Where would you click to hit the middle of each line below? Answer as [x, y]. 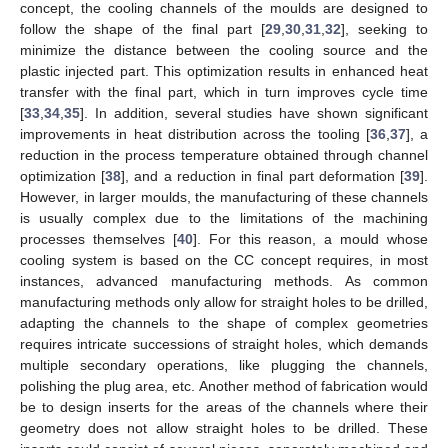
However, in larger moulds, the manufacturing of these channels [224, 196]
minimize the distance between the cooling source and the [224, 49]
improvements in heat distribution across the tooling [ [195, 133]
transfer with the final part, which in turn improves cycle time [224, 91]
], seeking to [384, 28]
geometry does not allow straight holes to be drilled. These [224, 427]
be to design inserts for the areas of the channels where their [224, 406]
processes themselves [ [98, 238]
